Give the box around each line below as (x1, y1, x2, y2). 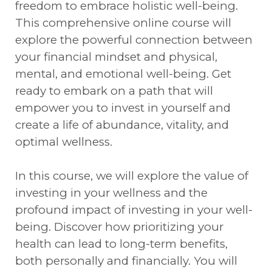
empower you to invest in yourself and (15, 101, 231, 115)
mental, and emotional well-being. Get (15, 67, 231, 81)
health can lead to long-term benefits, (15, 237, 228, 251)
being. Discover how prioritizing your (15, 220, 223, 234)
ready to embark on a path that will (15, 84, 213, 98)
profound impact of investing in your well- (15, 203, 253, 217)
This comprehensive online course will (15, 16, 231, 30)
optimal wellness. (15, 135, 112, 149)
